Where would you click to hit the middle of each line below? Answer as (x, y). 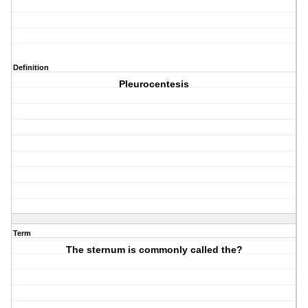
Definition (31, 68)
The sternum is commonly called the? (154, 250)
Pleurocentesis (154, 84)
